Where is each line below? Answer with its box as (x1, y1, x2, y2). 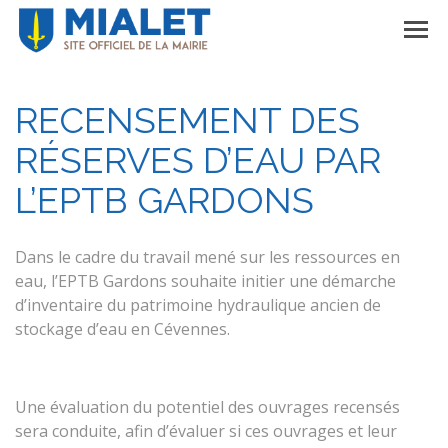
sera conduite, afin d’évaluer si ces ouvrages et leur (15, 420, 397, 442)
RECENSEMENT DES (15, 99, 360, 141)
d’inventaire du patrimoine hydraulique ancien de (15, 294, 381, 316)
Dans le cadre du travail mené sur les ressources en (15, 246, 400, 268)
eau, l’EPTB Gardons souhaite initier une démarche (15, 270, 396, 292)
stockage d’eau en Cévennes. (15, 318, 230, 340)
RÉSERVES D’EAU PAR (15, 139, 381, 181)
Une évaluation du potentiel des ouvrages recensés (15, 396, 400, 418)
